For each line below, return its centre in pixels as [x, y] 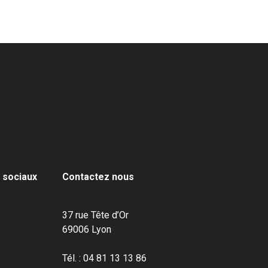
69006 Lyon [87, 229]
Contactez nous [98, 177]
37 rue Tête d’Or [95, 215]
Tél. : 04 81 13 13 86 [104, 258]
